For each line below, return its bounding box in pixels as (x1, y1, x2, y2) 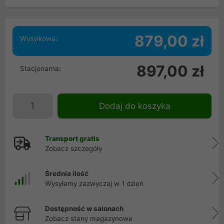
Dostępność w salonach (45, 204, 123, 212)
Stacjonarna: (20, 64, 61, 72)
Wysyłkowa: (20, 34, 57, 42)
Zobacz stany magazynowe (45, 214, 132, 222)
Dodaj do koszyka (98, 101, 170, 111)
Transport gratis (45, 134, 99, 142)
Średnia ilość (45, 169, 88, 177)
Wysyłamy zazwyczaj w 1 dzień (45, 179, 143, 187)
